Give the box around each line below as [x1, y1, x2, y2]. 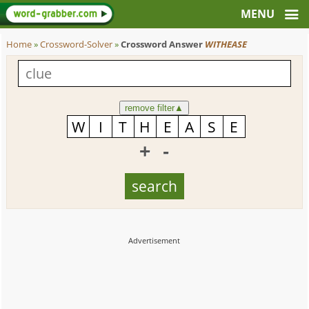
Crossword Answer [121, 39, 206, 50]
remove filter [125, 103, 175, 113]
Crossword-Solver [40, 39, 113, 50]
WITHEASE [205, 39, 248, 50]
